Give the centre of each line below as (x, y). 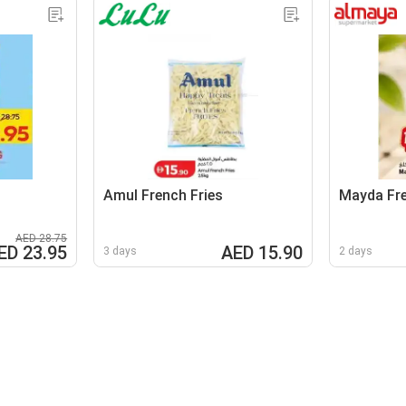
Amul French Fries (164, 195)
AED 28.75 (42, 238)
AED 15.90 (261, 252)
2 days (355, 251)
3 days (121, 251)
